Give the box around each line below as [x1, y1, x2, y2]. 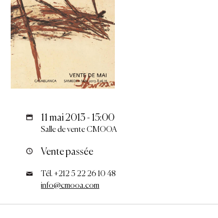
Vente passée [41, 146, 94, 157]
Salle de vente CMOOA [41, 126, 117, 134]
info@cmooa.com [41, 182, 100, 190]
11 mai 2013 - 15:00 [41, 113, 115, 124]
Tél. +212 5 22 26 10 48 [41, 170, 116, 179]
